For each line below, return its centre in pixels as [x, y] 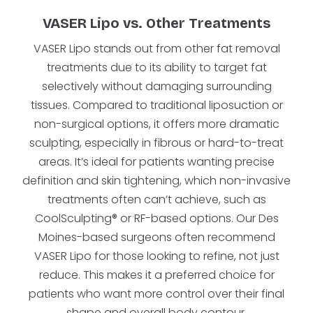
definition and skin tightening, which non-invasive [156, 181]
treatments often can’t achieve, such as [156, 199]
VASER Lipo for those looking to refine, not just [156, 256]
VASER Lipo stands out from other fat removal [156, 49]
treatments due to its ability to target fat [156, 67]
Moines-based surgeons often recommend [156, 237]
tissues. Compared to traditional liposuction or [156, 105]
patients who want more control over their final [156, 294]
